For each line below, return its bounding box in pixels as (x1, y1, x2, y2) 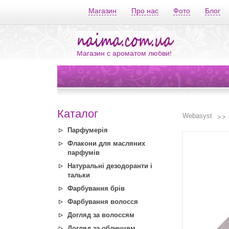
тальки (67, 171, 90, 179)
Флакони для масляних (67, 140, 145, 147)
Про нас (131, 7, 158, 15)
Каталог (57, 107, 98, 120)
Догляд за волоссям (67, 211, 134, 219)
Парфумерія (67, 126, 108, 134)
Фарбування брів (67, 185, 125, 192)
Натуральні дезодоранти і (67, 162, 152, 170)
